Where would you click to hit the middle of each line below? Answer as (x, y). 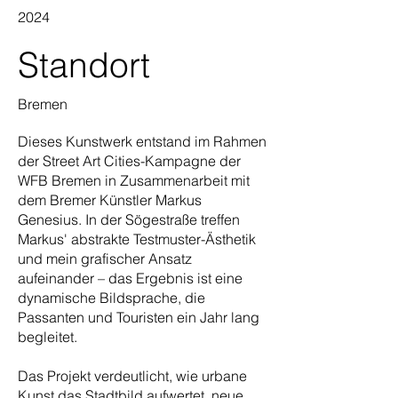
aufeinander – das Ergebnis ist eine (130, 278)
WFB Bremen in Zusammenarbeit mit (134, 180)
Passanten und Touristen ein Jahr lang (139, 317)
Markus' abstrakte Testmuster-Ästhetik (137, 239)
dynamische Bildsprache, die (111, 298)
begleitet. (48, 337)
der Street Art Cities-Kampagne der (129, 161)
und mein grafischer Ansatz (105, 259)
